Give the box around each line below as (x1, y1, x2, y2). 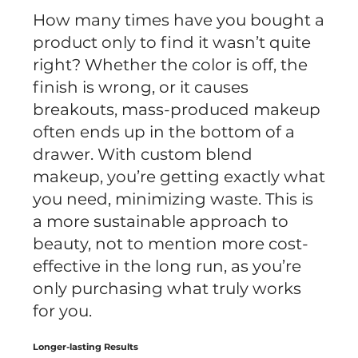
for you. (33, 301, 93, 321)
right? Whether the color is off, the (33, 55, 308, 75)
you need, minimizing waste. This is (33, 189, 314, 209)
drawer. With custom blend (33, 145, 253, 165)
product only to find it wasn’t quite (33, 33, 312, 53)
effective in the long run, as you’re (33, 257, 302, 276)
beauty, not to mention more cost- (33, 234, 309, 254)
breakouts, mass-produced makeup (33, 100, 321, 120)
